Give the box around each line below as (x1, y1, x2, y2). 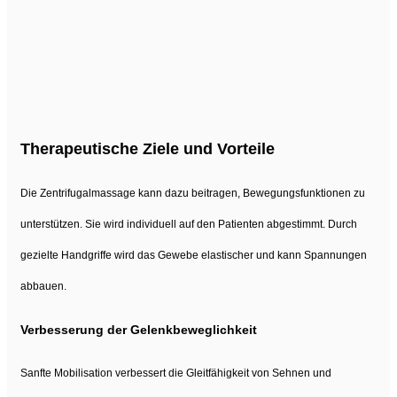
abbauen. (20, 279, 66, 292)
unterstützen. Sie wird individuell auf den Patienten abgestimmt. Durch (20, 217, 357, 230)
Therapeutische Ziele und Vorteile (20, 139, 275, 158)
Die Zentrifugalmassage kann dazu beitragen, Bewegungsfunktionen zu (20, 186, 365, 199)
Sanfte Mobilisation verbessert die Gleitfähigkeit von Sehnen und (20, 366, 331, 379)
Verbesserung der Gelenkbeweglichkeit (20, 322, 257, 337)
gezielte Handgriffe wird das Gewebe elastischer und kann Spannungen (20, 248, 367, 261)
